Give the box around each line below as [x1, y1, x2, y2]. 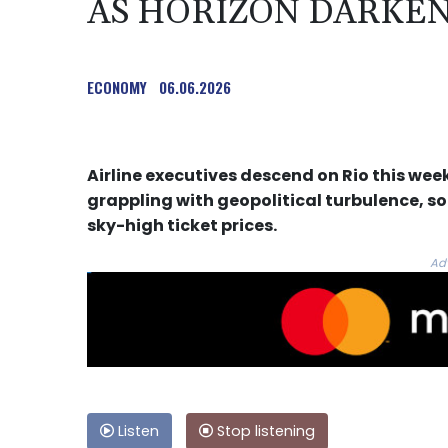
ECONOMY [87, 76, 147, 99]
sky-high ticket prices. [87, 214, 277, 238]
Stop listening [213, 421, 315, 442]
